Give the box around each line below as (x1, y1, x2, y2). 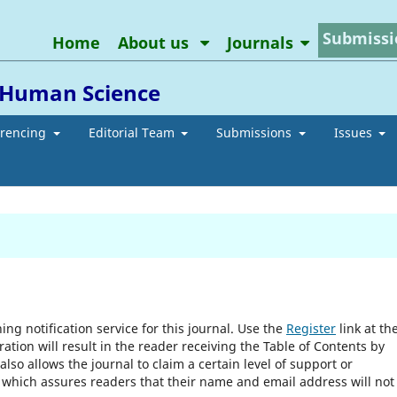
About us (117, 31, 193, 53)
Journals (226, 31, 293, 53)
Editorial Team (88, 123, 178, 141)
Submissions (216, 123, 295, 141)
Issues (333, 123, 376, 141)
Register (286, 319, 336, 337)
